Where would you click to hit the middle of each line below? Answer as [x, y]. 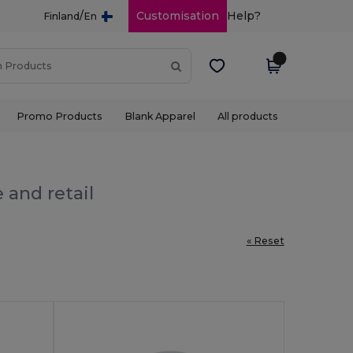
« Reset [265, 240]
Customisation [177, 16]
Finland [61, 16]
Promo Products [59, 116]
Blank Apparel [160, 116]
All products [248, 116]
